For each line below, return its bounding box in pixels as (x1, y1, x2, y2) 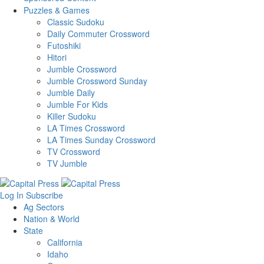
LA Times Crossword (47, 122, 125, 134)
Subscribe (26, 189, 63, 201)
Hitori (47, 51, 67, 64)
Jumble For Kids (47, 98, 108, 111)
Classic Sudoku (47, 16, 104, 28)
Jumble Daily (47, 87, 95, 99)
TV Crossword (47, 146, 100, 158)
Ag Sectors (24, 200, 64, 213)
